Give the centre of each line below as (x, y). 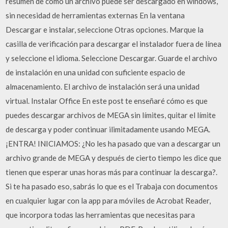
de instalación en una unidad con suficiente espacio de (96, 72)
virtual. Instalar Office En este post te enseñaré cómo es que (107, 101)
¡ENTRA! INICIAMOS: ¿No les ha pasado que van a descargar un (113, 143)
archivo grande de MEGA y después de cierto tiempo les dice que (114, 158)
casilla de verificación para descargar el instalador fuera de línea (114, 44)
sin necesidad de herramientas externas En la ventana (95, 15)
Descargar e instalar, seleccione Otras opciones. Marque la (105, 29)
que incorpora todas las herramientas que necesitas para (101, 215)
